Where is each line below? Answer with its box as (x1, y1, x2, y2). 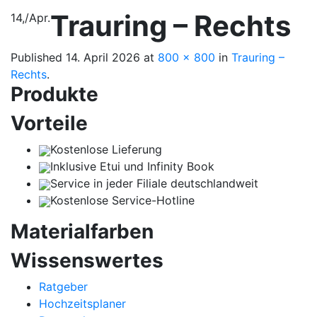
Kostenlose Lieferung (50, 142, 162, 156)
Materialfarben (11, 219, 154, 243)
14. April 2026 (66, 50, 140, 64)
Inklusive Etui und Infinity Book (50, 158, 214, 173)
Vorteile (11, 110, 88, 135)
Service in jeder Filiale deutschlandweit (50, 175, 258, 190)
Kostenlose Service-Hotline (50, 192, 195, 207)
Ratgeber (39, 279, 88, 294)
